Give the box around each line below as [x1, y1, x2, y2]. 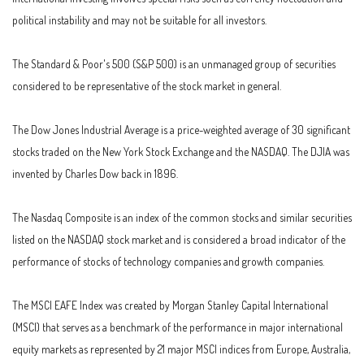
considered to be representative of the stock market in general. [12, 78, 281, 93]
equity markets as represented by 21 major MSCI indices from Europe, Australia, [12, 341, 350, 356]
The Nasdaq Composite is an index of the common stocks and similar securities [12, 210, 352, 224]
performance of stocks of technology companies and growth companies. [12, 253, 324, 268]
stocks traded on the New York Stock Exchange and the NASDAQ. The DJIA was [12, 144, 349, 158]
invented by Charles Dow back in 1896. [12, 166, 178, 180]
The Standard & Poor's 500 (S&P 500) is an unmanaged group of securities [12, 56, 336, 71]
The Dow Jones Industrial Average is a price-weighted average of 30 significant [12, 122, 350, 136]
